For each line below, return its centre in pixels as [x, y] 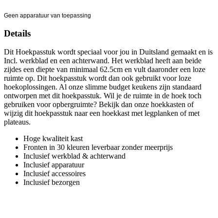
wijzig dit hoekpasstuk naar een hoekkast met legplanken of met [102, 113]
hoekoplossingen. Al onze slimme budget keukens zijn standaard [103, 87]
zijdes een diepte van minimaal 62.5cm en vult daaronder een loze [105, 70]
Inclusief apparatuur [54, 165]
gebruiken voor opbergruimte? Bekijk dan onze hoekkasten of [99, 105]
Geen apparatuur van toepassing [47, 15]
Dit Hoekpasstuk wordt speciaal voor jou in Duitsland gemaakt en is [108, 52]
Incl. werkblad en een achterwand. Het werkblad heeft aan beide [103, 61]
